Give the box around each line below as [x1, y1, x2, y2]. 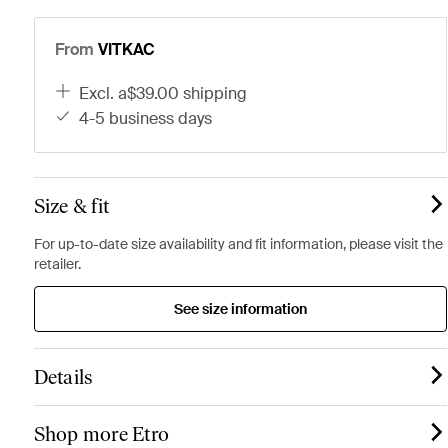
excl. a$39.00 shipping [89, 83, 248, 104]
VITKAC [97, 39, 155, 60]
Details [33, 365, 93, 389]
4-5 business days [89, 108, 213, 129]
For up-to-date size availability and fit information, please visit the [33, 235, 443, 253]
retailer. [33, 255, 81, 273]
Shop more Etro [33, 422, 170, 446]
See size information [173, 300, 307, 318]
